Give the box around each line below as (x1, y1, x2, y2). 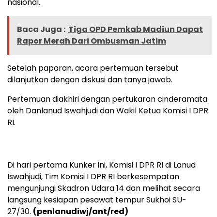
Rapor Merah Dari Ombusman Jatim (17, 35, 166, 47)
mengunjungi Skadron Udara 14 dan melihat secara (7, 183, 200, 194)
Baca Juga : (17, 24, 65, 35)
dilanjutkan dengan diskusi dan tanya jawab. (7, 74, 172, 86)
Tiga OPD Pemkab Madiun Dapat (68, 24, 203, 35)
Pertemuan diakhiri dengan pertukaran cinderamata (7, 93, 207, 105)
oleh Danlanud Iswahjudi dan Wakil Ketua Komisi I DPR (7, 105, 208, 117)
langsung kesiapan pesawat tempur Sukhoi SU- (7, 194, 186, 206)
